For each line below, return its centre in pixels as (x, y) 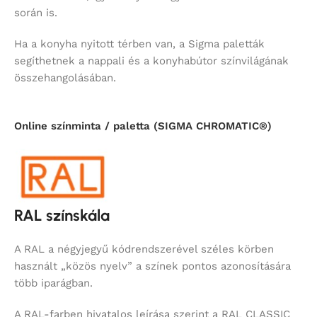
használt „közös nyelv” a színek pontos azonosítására (152, 266)
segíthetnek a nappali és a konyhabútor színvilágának (151, 60)
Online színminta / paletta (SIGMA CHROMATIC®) (143, 126)
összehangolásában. (65, 77)
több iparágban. (53, 283)
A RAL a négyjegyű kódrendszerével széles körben (144, 249)
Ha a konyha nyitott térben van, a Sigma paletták (139, 44)
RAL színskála (62, 215)
